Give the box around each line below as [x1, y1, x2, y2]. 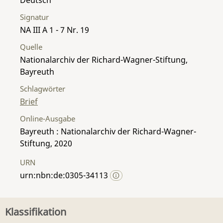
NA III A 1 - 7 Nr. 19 [20, 24, 89, 35]
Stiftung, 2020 [20, 137, 72, 149]
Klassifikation [5, 205, 66, 219]
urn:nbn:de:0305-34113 [20, 169, 110, 181]
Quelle [20, 41, 42, 52]
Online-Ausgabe [20, 113, 75, 123]
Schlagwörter [20, 83, 65, 94]
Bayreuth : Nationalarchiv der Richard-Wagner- [20, 125, 196, 137]
